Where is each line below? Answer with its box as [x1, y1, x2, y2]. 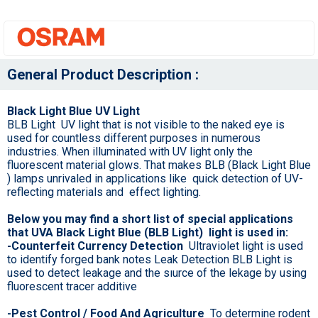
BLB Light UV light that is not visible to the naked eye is [7, 118, 285, 132]
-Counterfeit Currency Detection [7, 239, 186, 253]
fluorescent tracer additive [7, 280, 137, 294]
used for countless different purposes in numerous [7, 131, 261, 146]
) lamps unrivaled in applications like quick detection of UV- [7, 172, 303, 186]
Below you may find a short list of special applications [7, 212, 293, 226]
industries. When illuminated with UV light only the [7, 145, 253, 159]
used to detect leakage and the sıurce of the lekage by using [7, 266, 307, 280]
